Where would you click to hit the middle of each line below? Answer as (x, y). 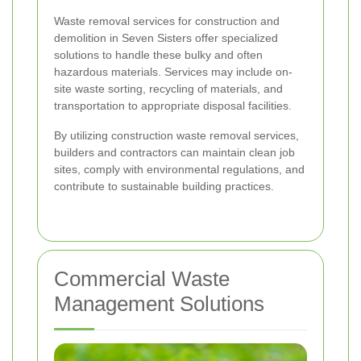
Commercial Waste (142, 279)
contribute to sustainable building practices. (164, 187)
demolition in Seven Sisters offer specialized (166, 38)
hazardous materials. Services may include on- (173, 72)
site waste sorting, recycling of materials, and (168, 89)
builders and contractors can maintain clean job (174, 153)
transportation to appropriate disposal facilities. (173, 106)
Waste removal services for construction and (167, 21)
